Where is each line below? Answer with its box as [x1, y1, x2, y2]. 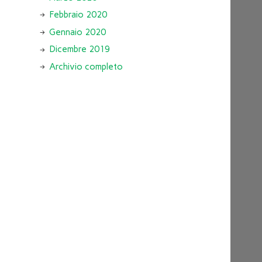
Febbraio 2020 [49, 9, 107, 20]
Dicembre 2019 [49, 44, 110, 55]
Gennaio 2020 [49, 26, 106, 37]
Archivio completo [49, 61, 123, 72]
